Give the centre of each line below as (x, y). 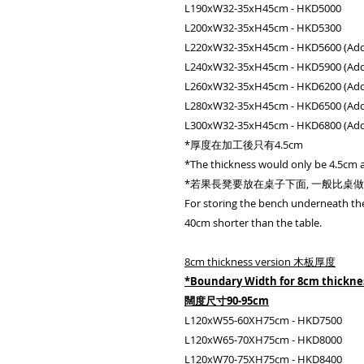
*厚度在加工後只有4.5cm (244, 145)
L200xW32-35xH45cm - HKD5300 (263, 28)
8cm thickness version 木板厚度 (260, 262)
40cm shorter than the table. (253, 223)
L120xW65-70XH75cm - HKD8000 (263, 340)
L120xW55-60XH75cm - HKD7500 (263, 320)
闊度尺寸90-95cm (227, 301)
